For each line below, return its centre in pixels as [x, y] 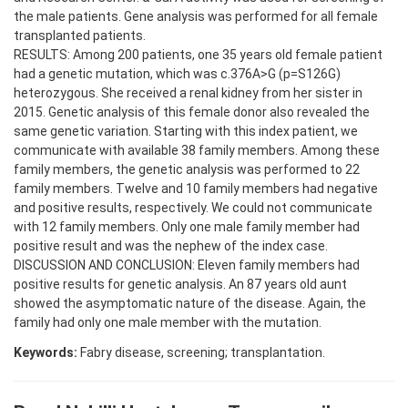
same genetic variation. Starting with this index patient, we [186, 132]
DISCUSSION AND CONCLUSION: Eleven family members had [187, 265]
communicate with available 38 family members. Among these [197, 151]
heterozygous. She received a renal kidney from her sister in [188, 93]
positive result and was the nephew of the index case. [171, 246]
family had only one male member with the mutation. [168, 323]
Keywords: [46, 353]
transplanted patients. [80, 36]
